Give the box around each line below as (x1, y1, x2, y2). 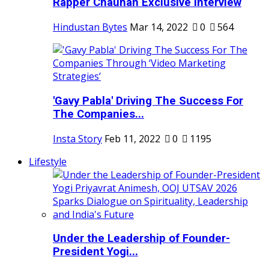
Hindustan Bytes (53, 20, 127, 34)
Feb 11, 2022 (104, 131, 160, 145)
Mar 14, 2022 (130, 20, 188, 34)
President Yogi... (53, 245, 138, 259)
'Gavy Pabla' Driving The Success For (53, 94, 243, 107)
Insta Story (53, 131, 102, 145)
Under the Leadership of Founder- (53, 232, 230, 246)
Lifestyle (29, 154, 67, 168)
